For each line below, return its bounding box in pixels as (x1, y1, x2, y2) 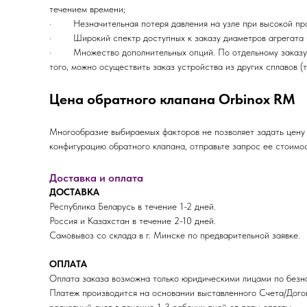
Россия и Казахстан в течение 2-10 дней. (49, 215, 216, 226)
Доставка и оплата (49, 171, 143, 184)
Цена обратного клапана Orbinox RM (49, 90, 295, 108)
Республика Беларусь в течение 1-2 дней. (49, 201, 216, 212)
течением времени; (49, 3, 125, 14)
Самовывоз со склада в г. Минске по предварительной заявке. (49, 230, 300, 241)
